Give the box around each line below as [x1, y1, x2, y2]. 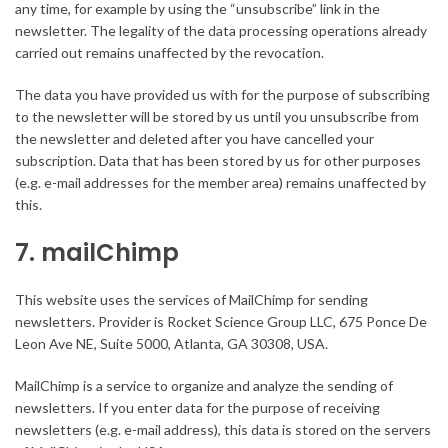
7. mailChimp [15, 236, 179, 270]
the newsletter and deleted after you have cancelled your [15, 130, 374, 148]
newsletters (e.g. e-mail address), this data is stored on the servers [15, 421, 431, 439]
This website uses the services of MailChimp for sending [15, 291, 368, 309]
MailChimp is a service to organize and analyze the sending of [15, 377, 393, 395]
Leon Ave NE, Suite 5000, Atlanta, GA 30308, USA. [15, 335, 328, 353]
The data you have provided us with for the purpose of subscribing [15, 86, 430, 104]
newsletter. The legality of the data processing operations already [15, 22, 427, 40]
